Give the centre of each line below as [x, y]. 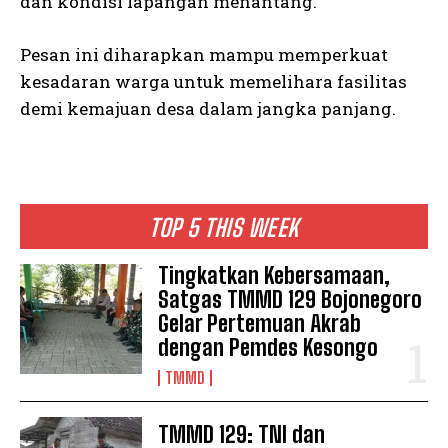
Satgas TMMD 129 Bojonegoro [290, 299]
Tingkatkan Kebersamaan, [274, 275]
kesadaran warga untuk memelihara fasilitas [213, 81]
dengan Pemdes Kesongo [268, 347]
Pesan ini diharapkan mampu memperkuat [204, 54]
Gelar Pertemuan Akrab [260, 323]
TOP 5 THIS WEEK [224, 227]
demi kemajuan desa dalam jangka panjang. [208, 108]
